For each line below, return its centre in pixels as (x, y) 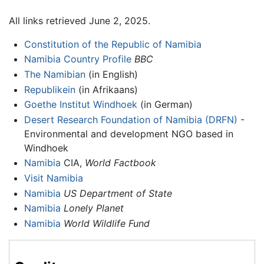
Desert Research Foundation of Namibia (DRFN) (131, 119)
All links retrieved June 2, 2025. (80, 20)
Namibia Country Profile (77, 59)
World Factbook (120, 163)
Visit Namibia (53, 178)
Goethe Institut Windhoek (80, 105)
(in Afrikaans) (106, 89)
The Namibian (55, 74)
